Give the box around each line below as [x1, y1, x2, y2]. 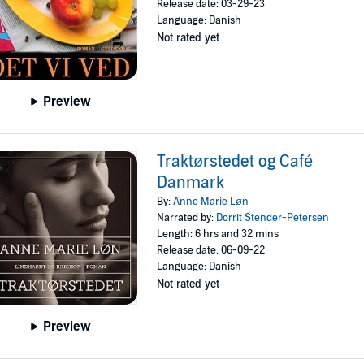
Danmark [157, 172, 225, 193]
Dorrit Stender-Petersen [216, 210, 330, 224]
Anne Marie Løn [173, 194, 249, 208]
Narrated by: [157, 210, 217, 224]
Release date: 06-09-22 [157, 243, 266, 257]
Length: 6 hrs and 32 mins [157, 227, 279, 240]
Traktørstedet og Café [157, 151, 314, 171]
